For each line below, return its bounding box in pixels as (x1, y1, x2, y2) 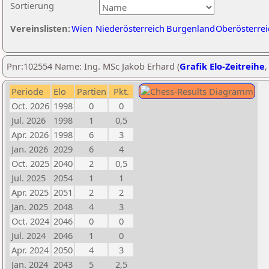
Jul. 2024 (11, 229, 46, 241)
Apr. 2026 (11, 128, 49, 141)
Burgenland (166, 22, 215, 34)
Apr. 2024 (11, 244, 49, 256)
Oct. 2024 (11, 215, 49, 227)
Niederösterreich (95, 22, 165, 34)
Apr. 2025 (11, 186, 49, 198)
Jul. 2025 (11, 172, 46, 184)
